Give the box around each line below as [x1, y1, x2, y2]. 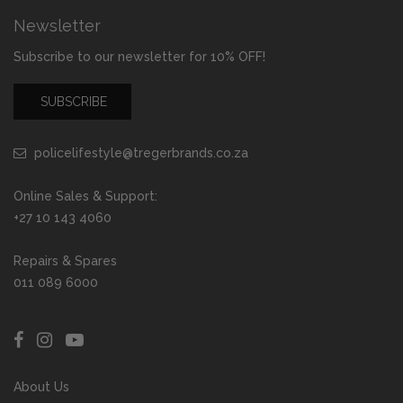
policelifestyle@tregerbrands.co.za [34, 146, 248, 161]
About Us [13, 380, 69, 395]
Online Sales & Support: [13, 189, 157, 204]
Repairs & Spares [13, 254, 117, 269]
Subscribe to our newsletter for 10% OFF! [13, 49, 265, 65]
